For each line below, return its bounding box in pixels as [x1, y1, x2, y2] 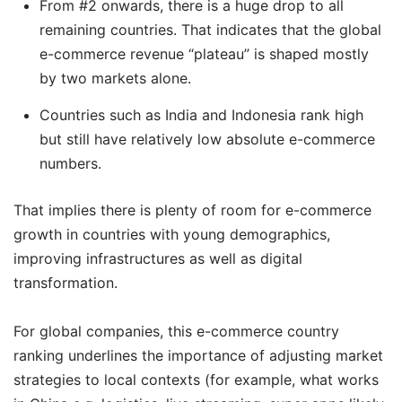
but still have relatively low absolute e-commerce [39, 129, 375, 148]
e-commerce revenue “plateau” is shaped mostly [39, 44, 369, 63]
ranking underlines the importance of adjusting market [13, 346, 383, 365]
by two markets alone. [39, 68, 191, 87]
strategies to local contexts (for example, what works [13, 371, 379, 389]
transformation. [13, 274, 118, 293]
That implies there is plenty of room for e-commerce [13, 201, 371, 220]
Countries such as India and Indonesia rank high [39, 105, 363, 124]
